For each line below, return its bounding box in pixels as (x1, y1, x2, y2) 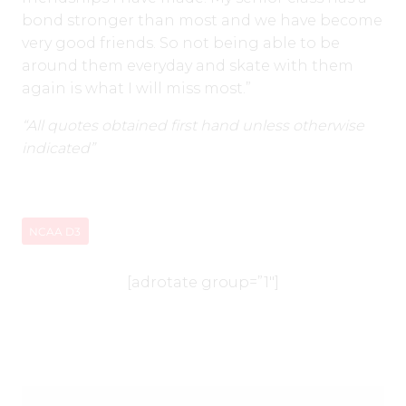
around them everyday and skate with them (22, 57, 353, 75)
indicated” (22, 140, 95, 158)
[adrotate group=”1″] (127, 274, 279, 292)
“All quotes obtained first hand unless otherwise (22, 117, 364, 135)
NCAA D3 (29, 224, 82, 238)
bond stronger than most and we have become (22, 12, 382, 30)
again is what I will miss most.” (22, 80, 251, 98)
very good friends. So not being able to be (22, 34, 340, 53)
